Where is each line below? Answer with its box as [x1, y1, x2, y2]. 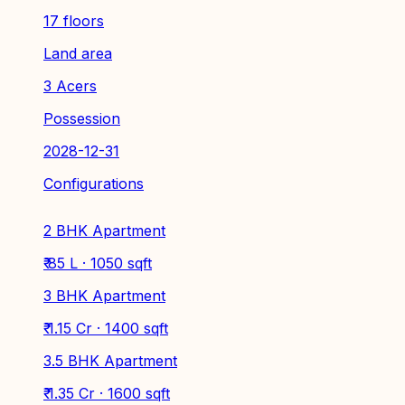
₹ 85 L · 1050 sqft [43, 253, 152, 272]
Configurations [43, 174, 144, 193]
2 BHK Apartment [43, 221, 165, 240]
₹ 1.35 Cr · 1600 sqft [43, 383, 170, 402]
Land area [43, 43, 112, 62]
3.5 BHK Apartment [43, 351, 177, 370]
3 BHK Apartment [43, 286, 165, 305]
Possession [43, 108, 120, 127]
